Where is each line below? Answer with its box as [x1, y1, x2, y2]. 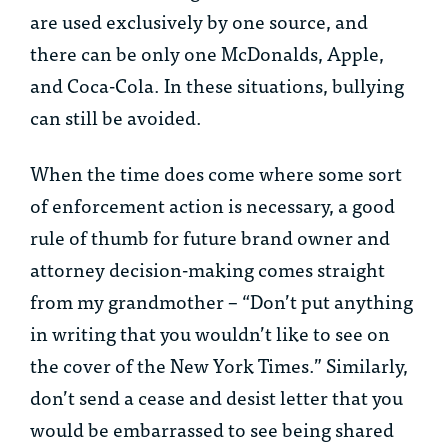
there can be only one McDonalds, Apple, [30, 37, 384, 69]
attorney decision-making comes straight [30, 253, 385, 285]
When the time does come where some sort [30, 157, 402, 189]
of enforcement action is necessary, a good [30, 189, 395, 221]
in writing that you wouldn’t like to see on [30, 317, 390, 349]
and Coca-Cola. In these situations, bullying [30, 69, 404, 101]
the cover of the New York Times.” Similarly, [30, 349, 408, 381]
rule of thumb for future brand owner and [30, 221, 390, 253]
